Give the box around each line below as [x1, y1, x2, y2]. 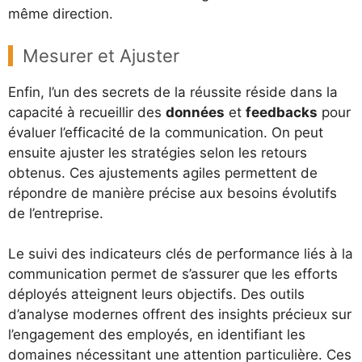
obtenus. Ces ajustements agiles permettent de [8, 164, 318, 181]
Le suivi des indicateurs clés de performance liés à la [8, 246, 353, 262]
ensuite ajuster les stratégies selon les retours [8, 144, 307, 161]
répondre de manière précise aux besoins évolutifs [8, 184, 337, 201]
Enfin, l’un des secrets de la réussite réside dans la [8, 83, 338, 100]
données [166, 103, 225, 120]
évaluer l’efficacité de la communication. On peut [8, 124, 323, 141]
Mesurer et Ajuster [23, 44, 179, 66]
